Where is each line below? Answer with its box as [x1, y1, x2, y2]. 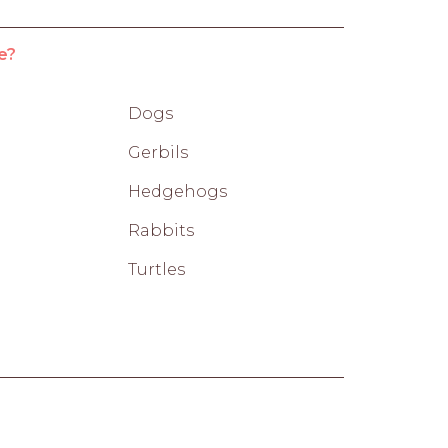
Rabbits [128, 220, 194, 240]
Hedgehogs [128, 181, 227, 201]
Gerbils [128, 142, 188, 162]
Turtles [128, 259, 185, 279]
